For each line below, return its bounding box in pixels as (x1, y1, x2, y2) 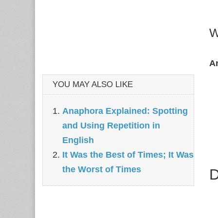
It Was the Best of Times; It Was (62, 150, 194, 160)
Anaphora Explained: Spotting (62, 106, 188, 116)
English (62, 135, 94, 145)
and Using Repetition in (62, 121, 160, 130)
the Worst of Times (62, 164, 141, 174)
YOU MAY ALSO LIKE (53, 80, 133, 89)
